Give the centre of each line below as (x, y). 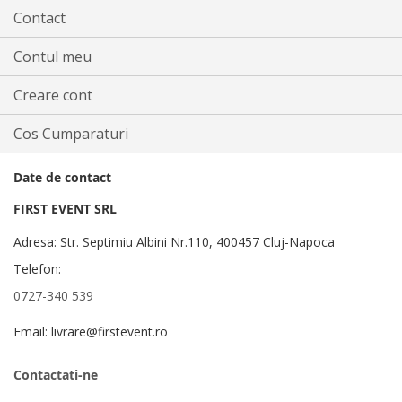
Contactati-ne (56, 375)
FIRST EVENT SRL (65, 209)
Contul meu (52, 57)
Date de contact (62, 178)
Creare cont (53, 96)
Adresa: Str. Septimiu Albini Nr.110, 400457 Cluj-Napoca (174, 242)
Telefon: (37, 269)
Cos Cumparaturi (71, 134)
